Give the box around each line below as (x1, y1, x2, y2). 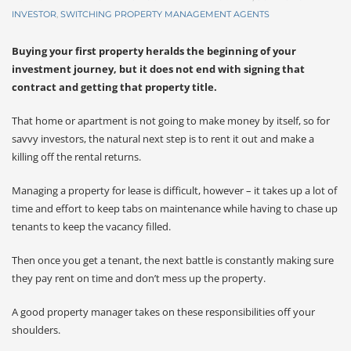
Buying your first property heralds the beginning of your (12, 44, 296, 58)
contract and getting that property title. (12, 80, 217, 94)
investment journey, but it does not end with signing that (12, 62, 305, 76)
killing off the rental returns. (12, 150, 141, 164)
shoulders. (12, 323, 60, 337)
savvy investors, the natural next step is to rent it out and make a (12, 132, 314, 146)
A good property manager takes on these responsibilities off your (12, 305, 315, 319)
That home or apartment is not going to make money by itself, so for (12, 114, 330, 128)
